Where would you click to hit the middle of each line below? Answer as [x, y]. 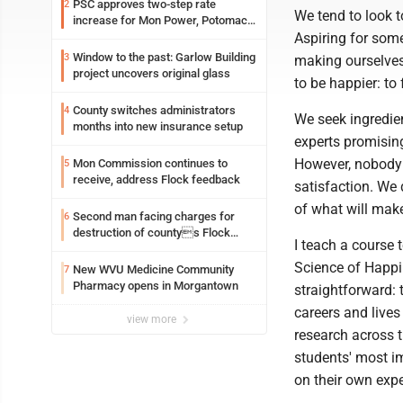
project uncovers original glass [152, 73]
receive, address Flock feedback [157, 179]
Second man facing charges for [154, 216]
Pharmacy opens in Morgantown [156, 286]
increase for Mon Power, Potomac [160, 20]
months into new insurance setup [158, 126]
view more [153, 319]
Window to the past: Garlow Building [164, 57]
